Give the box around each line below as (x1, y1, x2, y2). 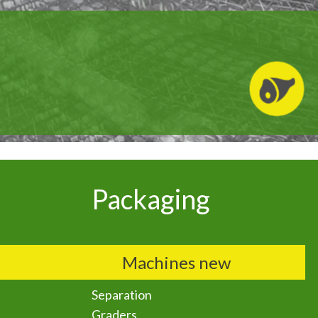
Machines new (122, 252, 231, 273)
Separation (92, 287, 153, 302)
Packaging (107, 182, 210, 215)
